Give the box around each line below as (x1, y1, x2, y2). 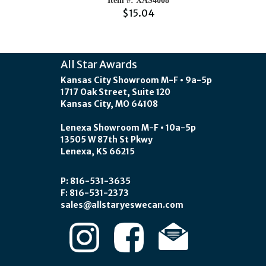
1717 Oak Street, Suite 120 (61, 87, 170, 97)
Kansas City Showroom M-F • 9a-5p (61, 75, 212, 85)
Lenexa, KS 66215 (61, 146, 135, 157)
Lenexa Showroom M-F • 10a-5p (61, 122, 196, 133)
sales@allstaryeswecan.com (61, 199, 183, 210)
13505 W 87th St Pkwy (61, 134, 153, 145)
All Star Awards (61, 58, 137, 71)
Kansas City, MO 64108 (61, 99, 158, 109)
